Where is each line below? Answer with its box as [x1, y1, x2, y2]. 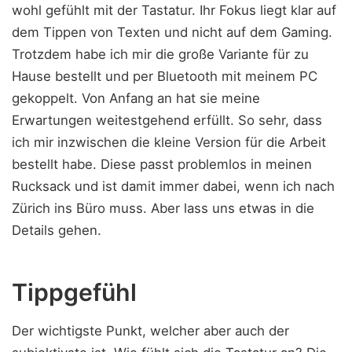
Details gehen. [12, 222, 101, 239]
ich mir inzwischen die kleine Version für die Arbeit [12, 134, 326, 151]
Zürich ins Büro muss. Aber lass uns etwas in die [12, 200, 314, 217]
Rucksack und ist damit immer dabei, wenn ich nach [12, 178, 335, 195]
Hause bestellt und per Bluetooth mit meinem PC [12, 68, 317, 85]
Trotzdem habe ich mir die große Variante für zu [12, 46, 309, 63]
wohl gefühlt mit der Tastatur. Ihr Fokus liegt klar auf [12, 2, 336, 19]
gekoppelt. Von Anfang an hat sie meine [12, 90, 260, 107]
